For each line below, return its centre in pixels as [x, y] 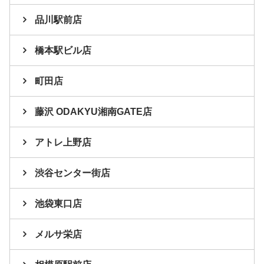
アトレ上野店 [63, 143]
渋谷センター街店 [72, 173]
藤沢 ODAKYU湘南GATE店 [93, 112]
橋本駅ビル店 [63, 51]
